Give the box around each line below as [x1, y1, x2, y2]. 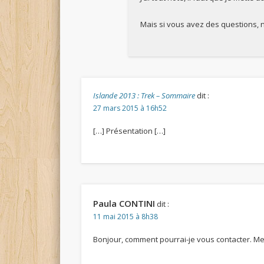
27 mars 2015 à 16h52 [93, 103, 167, 113]
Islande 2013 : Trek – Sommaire [93, 90, 196, 101]
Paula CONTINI [93, 197, 156, 209]
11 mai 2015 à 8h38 [93, 211, 159, 222]
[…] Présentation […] [93, 125, 166, 136]
